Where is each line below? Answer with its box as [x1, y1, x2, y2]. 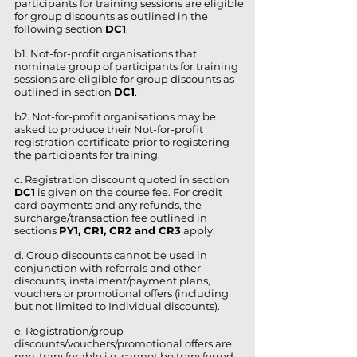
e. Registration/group [14, 324, 124, 337]
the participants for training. [14, 148, 160, 161]
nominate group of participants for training [14, 60, 238, 73]
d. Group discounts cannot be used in [14, 249, 207, 261]
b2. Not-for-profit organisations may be [14, 110, 216, 123]
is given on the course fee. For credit [35, 186, 222, 198]
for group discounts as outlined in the [14, 10, 208, 22]
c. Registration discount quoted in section [14, 173, 229, 186]
